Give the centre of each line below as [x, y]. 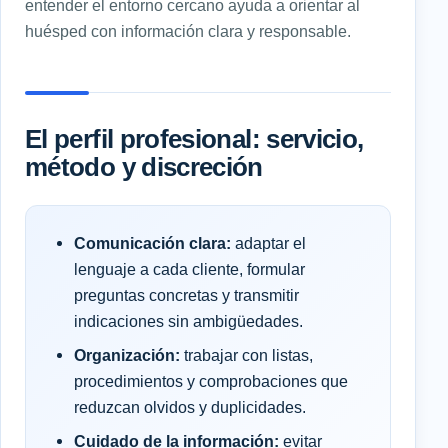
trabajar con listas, [246, 355]
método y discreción [144, 167]
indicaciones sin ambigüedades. [188, 321]
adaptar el [268, 243]
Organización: [127, 355]
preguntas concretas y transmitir [186, 295]
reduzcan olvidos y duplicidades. [190, 407]
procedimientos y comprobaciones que [211, 381]
